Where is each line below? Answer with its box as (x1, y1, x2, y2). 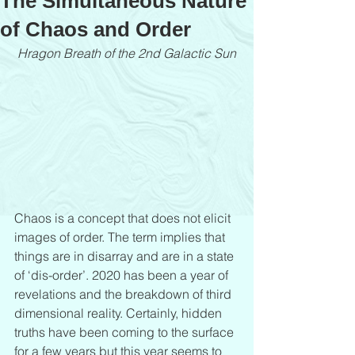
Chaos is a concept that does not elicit (14, 209, 234, 226)
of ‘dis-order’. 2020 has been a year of (14, 266, 231, 283)
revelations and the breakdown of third (14, 285, 235, 302)
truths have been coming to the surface (14, 323, 237, 340)
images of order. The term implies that (14, 228, 228, 245)
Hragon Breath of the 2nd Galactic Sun (17, 45, 236, 61)
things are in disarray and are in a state (14, 247, 237, 264)
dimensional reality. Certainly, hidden (14, 304, 225, 321)
